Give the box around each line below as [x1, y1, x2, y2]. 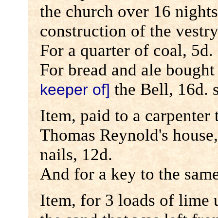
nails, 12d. [39, 145, 112, 164]
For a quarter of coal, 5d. [39, 41, 213, 60]
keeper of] [39, 81, 110, 99]
